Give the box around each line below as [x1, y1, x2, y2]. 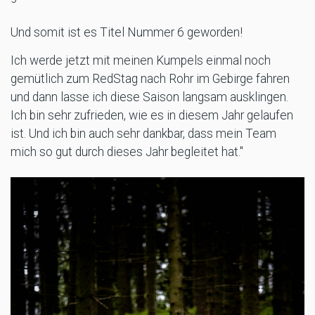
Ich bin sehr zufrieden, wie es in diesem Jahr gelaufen [11, 108, 293, 122]
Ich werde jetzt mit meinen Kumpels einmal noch [11, 53, 271, 67]
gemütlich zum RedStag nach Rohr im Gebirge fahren [11, 71, 290, 86]
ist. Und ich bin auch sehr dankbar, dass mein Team [11, 126, 276, 141]
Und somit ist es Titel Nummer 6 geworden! [11, 25, 243, 39]
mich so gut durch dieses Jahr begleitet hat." [11, 144, 243, 159]
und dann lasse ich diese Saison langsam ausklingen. [11, 89, 288, 104]
